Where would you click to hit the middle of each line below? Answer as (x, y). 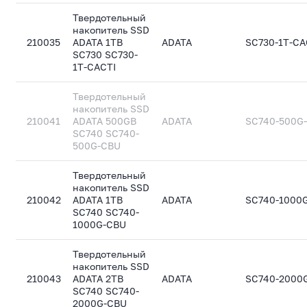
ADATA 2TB (98, 279)
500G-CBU (97, 146)
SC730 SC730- (106, 54)
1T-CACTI (95, 67)
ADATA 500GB (105, 121)
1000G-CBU (100, 224)
